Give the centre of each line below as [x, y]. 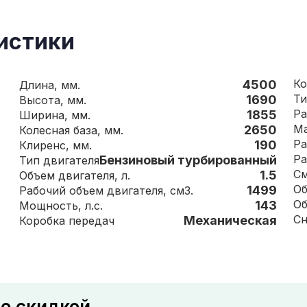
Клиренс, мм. [82, 145]
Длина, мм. [71, 85]
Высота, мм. [77, 100]
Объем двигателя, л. [126, 175]
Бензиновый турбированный [188, 160]
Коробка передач [91, 221]
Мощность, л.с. [94, 206]
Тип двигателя [71, 160]
